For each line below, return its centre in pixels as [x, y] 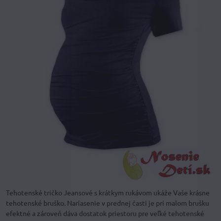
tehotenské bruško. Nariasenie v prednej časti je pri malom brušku [108, 203]
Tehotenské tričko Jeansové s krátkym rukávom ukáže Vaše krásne [108, 193]
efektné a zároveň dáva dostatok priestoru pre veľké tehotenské [105, 213]
